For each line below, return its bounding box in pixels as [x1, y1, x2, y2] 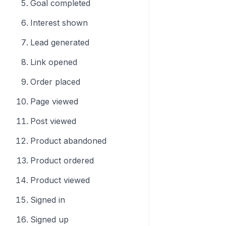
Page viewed [30, 96, 78, 106]
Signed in [30, 195, 65, 205]
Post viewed [30, 116, 76, 126]
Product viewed [30, 175, 90, 185]
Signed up [30, 214, 69, 224]
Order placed [30, 77, 80, 87]
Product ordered [30, 155, 94, 165]
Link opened [30, 57, 77, 67]
